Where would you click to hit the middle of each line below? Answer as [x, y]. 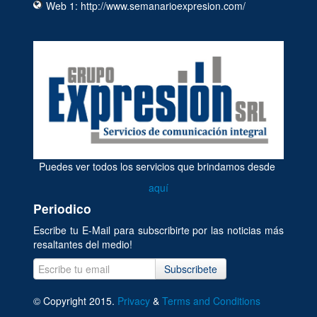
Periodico [62, 208]
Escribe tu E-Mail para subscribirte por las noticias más [158, 230]
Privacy [133, 300]
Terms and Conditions [211, 300]
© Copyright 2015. [75, 300]
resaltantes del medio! [82, 244]
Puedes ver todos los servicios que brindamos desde [154, 166]
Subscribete [190, 269]
